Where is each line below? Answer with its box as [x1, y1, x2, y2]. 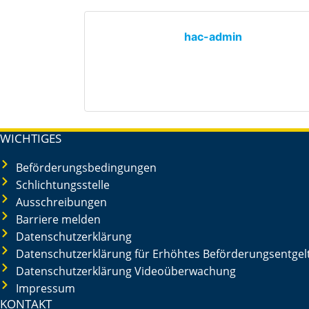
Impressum [15, 281, 75, 296]
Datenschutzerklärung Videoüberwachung [15, 263, 236, 279]
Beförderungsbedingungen [15, 160, 157, 175]
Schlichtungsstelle [15, 177, 110, 192]
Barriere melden [15, 212, 101, 227]
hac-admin [184, 30, 242, 43]
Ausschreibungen [15, 195, 107, 210]
